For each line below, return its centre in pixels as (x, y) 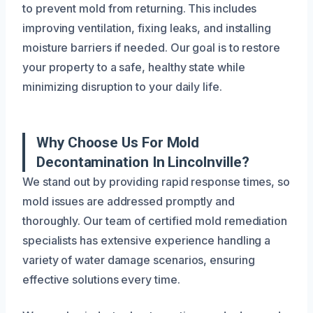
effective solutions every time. (101, 279)
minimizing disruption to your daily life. (122, 86)
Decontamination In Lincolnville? (143, 162)
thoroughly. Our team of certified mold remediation (155, 220)
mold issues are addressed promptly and (129, 201)
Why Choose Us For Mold (118, 142)
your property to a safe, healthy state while (134, 67)
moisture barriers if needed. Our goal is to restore (151, 47)
